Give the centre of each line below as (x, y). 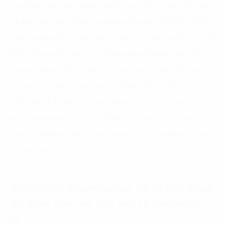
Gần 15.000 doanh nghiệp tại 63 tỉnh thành (112, 189)
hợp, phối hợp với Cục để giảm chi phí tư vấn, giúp (106, 118)
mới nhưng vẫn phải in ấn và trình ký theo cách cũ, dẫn (113, 38)
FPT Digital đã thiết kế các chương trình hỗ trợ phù (106, 102)
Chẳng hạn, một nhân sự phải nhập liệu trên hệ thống (111, 21)
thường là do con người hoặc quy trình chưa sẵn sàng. (112, 5)
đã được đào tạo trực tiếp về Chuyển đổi (107, 203)
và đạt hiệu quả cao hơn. (56, 151)
